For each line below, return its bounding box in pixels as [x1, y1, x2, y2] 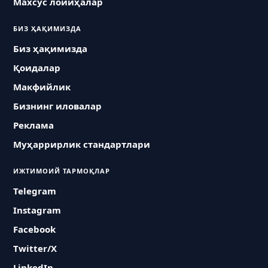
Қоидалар [13, 62, 61, 74]
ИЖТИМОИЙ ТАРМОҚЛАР [13, 166, 111, 175]
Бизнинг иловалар [13, 100, 102, 112]
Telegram [13, 185, 57, 197]
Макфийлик [13, 81, 71, 93]
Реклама [13, 119, 54, 131]
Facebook [13, 223, 56, 235]
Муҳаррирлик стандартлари [13, 138, 151, 150]
